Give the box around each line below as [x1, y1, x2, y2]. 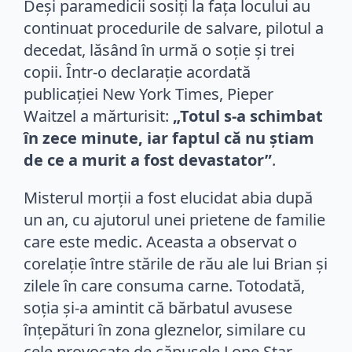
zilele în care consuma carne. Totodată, [24, 274, 305, 296]
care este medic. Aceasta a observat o [24, 230, 297, 252]
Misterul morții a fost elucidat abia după [24, 186, 313, 208]
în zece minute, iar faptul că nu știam [24, 126, 314, 148]
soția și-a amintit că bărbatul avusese [24, 296, 292, 318]
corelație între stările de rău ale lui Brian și [24, 252, 328, 274]
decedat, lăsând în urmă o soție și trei [24, 38, 295, 60]
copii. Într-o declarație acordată [24, 60, 251, 82]
